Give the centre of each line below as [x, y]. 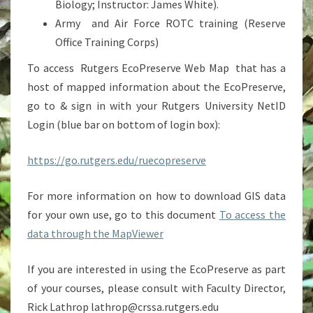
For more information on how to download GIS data [156, 196]
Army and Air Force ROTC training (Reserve [170, 23]
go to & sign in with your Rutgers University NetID [156, 105]
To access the [253, 214]
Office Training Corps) [107, 42]
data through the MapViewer [95, 233]
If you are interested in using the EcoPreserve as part [156, 269]
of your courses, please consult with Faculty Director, [156, 288]
